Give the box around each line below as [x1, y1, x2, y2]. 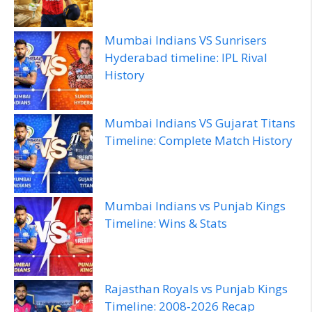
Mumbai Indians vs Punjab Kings [104, 197, 286, 214]
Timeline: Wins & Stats [104, 214, 227, 231]
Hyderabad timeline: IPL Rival [104, 49, 267, 65]
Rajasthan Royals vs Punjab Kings [104, 280, 288, 297]
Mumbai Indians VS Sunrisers [104, 31, 267, 48]
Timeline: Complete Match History [104, 132, 292, 148]
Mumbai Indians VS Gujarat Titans [104, 114, 295, 131]
